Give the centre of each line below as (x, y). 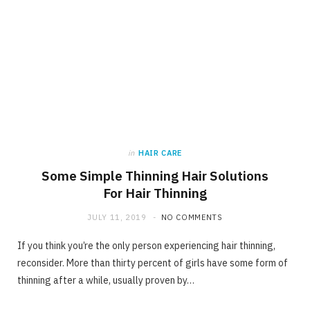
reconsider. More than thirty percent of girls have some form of (153, 263)
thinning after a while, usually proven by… (106, 280)
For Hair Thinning (155, 193)
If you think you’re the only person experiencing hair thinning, (146, 245)
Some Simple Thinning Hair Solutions (155, 175)
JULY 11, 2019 (117, 217)
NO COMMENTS (192, 217)
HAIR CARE (160, 153)
